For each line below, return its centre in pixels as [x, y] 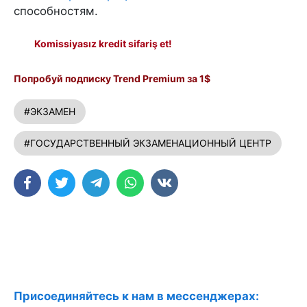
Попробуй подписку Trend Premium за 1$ [112, 78]
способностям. [56, 11]
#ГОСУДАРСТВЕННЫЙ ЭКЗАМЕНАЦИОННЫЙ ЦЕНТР [148, 143]
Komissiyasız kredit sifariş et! [103, 43]
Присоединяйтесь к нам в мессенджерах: [136, 296]
